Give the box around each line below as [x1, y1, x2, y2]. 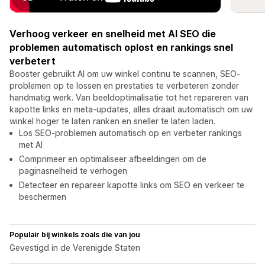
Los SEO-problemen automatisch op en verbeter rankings [19, 128, 242, 138]
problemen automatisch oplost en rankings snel [9, 41, 233, 54]
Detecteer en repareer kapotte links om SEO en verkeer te [19, 180, 244, 190]
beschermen [19, 192, 66, 202]
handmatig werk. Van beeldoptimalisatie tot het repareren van [9, 92, 248, 103]
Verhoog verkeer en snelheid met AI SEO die [9, 28, 216, 40]
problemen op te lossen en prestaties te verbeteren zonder [9, 80, 239, 91]
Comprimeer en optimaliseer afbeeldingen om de [19, 154, 206, 164]
